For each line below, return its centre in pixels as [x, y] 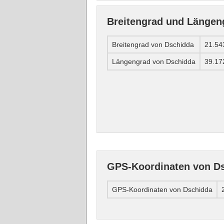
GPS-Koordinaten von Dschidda [162, 190]
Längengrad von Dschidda [154, 62]
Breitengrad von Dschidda [153, 45]
